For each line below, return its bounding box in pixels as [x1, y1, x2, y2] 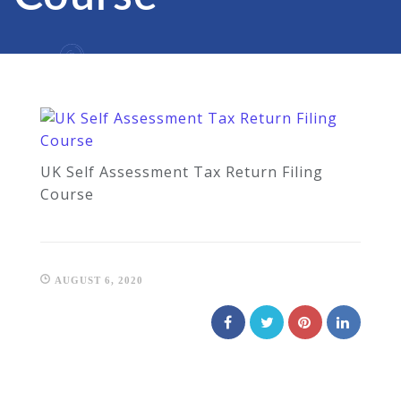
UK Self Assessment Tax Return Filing [40, 162, 323, 182]
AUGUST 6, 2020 [51, 275, 143, 286]
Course [40, 184, 94, 204]
